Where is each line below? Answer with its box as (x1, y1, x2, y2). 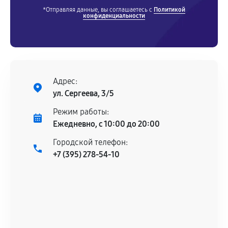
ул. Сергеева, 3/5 (53, 89, 114, 98)
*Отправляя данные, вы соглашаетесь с (43, 6, 154, 13)
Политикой (154, 6, 185, 13)
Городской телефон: (53, 137, 128, 147)
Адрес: (53, 76, 77, 86)
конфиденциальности (83, 12, 145, 19)
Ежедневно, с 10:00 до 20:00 (53, 119, 160, 129)
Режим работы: (53, 107, 109, 117)
